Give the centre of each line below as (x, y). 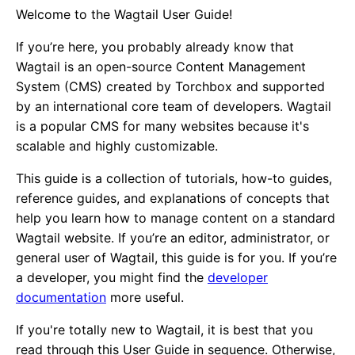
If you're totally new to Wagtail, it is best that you (164, 330)
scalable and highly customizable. (117, 146)
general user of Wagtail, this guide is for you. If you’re (176, 258)
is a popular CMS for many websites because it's (162, 126)
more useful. (145, 297)
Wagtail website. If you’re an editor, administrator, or (173, 238)
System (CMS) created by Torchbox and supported (170, 86)
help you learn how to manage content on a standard (176, 218)
